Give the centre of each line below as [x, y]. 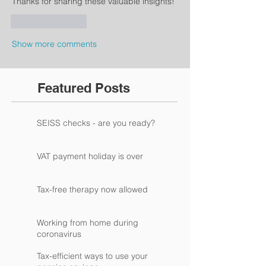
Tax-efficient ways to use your [92, 256]
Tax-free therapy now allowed [92, 189]
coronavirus [59, 234]
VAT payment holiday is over [90, 156]
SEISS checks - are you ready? [96, 123]
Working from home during [88, 223]
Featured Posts [84, 88]
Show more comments [54, 44]
